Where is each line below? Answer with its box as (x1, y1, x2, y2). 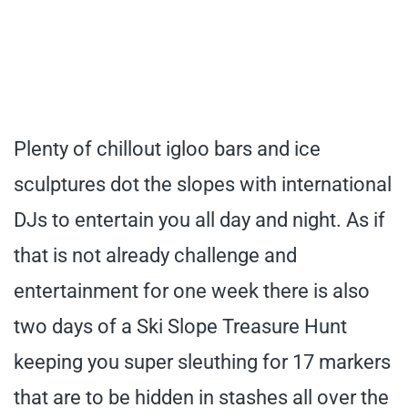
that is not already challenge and (14, 243, 297, 267)
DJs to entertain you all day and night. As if (14, 208, 385, 231)
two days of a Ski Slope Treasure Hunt (14, 314, 347, 338)
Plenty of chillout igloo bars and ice (14, 137, 321, 160)
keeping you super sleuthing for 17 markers (14, 350, 391, 373)
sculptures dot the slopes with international (14, 172, 392, 196)
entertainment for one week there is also (14, 279, 370, 302)
